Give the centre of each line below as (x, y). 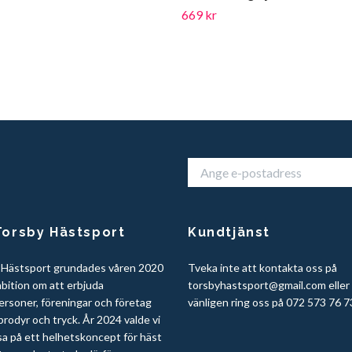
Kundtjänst (229, 233)
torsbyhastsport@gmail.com (257, 285)
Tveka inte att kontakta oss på (262, 268)
